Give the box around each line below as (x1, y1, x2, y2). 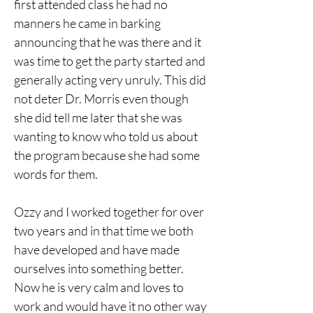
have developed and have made (14, 242, 182, 257)
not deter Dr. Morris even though (14, 91, 191, 106)
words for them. (14, 166, 100, 182)
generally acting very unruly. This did (14, 72, 208, 87)
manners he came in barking (14, 15, 163, 31)
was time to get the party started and (14, 53, 208, 68)
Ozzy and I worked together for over (14, 204, 206, 219)
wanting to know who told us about (14, 129, 200, 144)
